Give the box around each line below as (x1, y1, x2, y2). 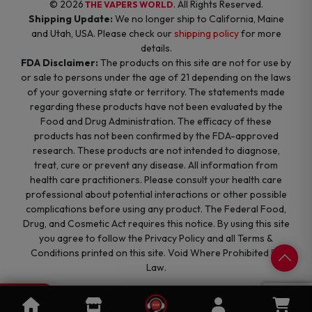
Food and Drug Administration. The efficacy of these (40, 114, 272, 127)
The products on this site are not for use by (98, 56, 291, 69)
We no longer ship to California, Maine (112, 12, 284, 25)
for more (240, 26, 281, 40)
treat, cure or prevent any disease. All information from (34, 158, 278, 171)
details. (140, 41, 172, 54)
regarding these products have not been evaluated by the (29, 100, 283, 113)
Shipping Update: (28, 12, 113, 25)
